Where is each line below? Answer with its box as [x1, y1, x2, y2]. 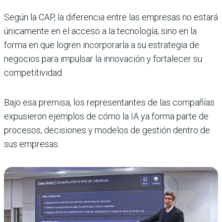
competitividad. [4, 67, 63, 78]
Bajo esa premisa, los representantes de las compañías [4, 97, 215, 108]
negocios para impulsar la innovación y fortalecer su [4, 53, 202, 64]
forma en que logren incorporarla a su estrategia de [4, 39, 199, 50]
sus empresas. [4, 138, 59, 149]
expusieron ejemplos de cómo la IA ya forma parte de [4, 111, 209, 121]
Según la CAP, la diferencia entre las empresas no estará [4, 11, 218, 22]
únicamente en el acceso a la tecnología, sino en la [4, 25, 197, 36]
